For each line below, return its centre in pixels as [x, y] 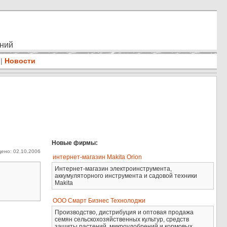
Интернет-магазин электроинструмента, [113, 169]
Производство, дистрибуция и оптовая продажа [124, 212]
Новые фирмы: [75, 143]
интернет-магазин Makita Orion [98, 157]
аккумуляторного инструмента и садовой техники [126, 176]
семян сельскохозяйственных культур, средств [122, 219]
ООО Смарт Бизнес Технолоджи [99, 201]
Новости [20, 61]
